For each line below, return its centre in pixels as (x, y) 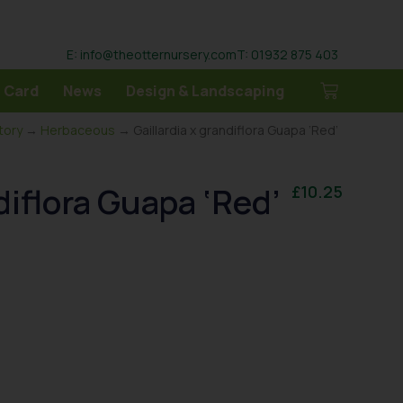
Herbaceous (78, 130)
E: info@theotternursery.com (152, 54)
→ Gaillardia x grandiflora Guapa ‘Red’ (227, 130)
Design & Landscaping (205, 91)
